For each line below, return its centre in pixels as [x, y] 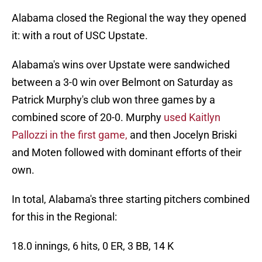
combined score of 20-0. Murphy [87, 118]
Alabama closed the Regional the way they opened [129, 18]
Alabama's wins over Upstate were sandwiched [121, 65]
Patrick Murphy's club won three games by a [113, 100]
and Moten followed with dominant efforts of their [127, 153]
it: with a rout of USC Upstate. [80, 36]
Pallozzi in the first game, [70, 135]
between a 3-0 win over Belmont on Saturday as [122, 82]
